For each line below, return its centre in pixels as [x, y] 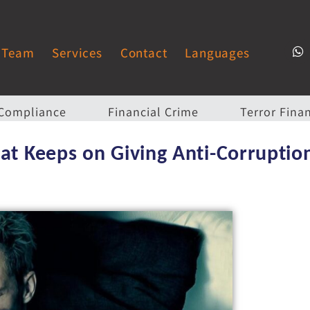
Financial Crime [153, 112]
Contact [144, 52]
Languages [217, 52]
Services [77, 52]
